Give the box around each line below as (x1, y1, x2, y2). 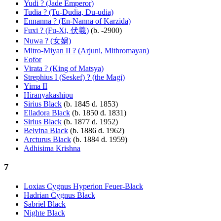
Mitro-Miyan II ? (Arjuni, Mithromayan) (24, 46, 149, 55)
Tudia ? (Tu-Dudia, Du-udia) (24, 7, 113, 16)
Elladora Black (24, 108, 70, 117)
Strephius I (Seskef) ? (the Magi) (24, 73, 125, 81)
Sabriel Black (24, 200, 66, 209)
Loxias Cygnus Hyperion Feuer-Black (24, 182, 143, 191)
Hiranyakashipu (24, 90, 73, 99)
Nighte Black (24, 209, 65, 218)
